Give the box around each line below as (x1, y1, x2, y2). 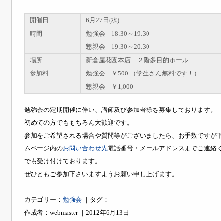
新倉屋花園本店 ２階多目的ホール (86, 56, 188, 64)
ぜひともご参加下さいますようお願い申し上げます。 (24, 170, 178, 178)
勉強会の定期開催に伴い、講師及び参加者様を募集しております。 (24, 106, 217, 113)
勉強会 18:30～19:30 (86, 30, 149, 37)
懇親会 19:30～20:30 (86, 43, 149, 51)
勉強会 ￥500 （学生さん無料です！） (86, 70, 200, 77)
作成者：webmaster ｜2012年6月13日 (24, 208, 129, 216)
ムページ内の (24, 144, 63, 152)
